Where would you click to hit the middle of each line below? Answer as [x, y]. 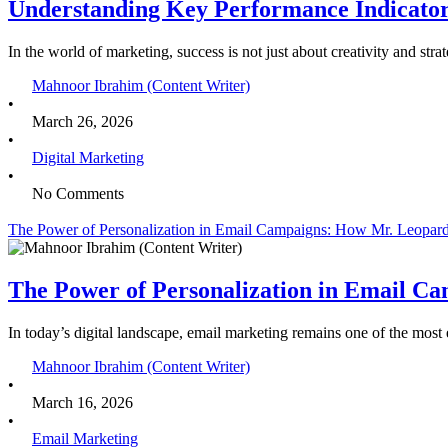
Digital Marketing [88, 158]
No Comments [78, 194]
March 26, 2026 [82, 122]
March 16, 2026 [82, 402]
